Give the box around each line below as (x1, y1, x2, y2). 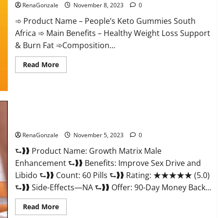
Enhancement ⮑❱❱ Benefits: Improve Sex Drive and (15, 158, 201, 169)
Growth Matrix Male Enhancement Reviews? (15, 116, 153, 128)
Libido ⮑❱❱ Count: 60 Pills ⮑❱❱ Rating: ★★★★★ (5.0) (15, 170, 210, 181)
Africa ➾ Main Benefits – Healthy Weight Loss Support (15, 27, 210, 38)
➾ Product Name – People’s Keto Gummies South (15, 15, 196, 26)
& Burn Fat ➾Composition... (15, 39, 115, 51)
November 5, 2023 (72, 131, 125, 140)
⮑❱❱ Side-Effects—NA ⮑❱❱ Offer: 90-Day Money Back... (15, 182, 211, 193)
